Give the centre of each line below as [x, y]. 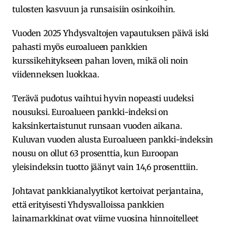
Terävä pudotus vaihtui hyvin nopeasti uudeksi [103, 98]
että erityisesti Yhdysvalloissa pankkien [88, 204]
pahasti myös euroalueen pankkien [80, 47]
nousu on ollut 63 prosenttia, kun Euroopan [96, 153]
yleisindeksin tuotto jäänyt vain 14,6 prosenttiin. [106, 167]
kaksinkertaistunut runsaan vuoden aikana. [97, 125]
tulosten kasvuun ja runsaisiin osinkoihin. [94, 9]
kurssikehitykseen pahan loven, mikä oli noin [100, 60]
